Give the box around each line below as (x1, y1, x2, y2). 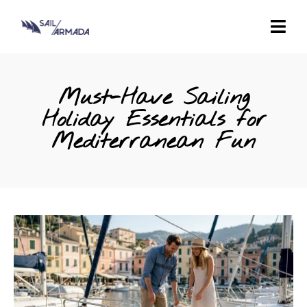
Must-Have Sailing (58, 84, 249, 113)
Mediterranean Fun (51, 127, 256, 157)
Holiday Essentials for (41, 106, 266, 135)
